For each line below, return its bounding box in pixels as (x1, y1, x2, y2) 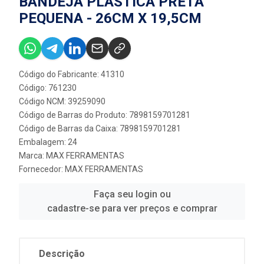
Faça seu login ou (93, 189, 171, 200)
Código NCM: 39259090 (19, 97, 105, 106)
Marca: (19, 151, 46, 160)
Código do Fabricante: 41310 (19, 70, 124, 79)
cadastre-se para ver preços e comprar (47, 203, 217, 214)
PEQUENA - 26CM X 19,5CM (19, 10, 202, 27)
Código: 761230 (19, 83, 77, 93)
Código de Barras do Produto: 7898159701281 (19, 110, 190, 120)
